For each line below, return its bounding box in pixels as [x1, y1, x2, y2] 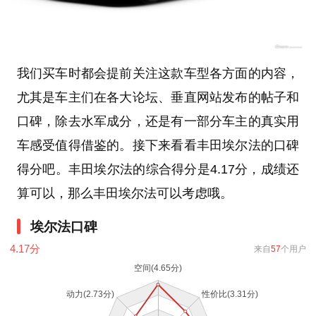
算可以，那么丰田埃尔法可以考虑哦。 [16, 186, 233, 200]
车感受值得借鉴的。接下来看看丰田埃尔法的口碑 [16, 138, 300, 152]
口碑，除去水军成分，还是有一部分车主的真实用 [16, 114, 300, 128]
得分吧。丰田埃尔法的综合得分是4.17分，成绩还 [16, 162, 300, 176]
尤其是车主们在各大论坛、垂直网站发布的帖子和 [16, 90, 300, 104]
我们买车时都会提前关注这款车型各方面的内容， [16, 66, 300, 80]
